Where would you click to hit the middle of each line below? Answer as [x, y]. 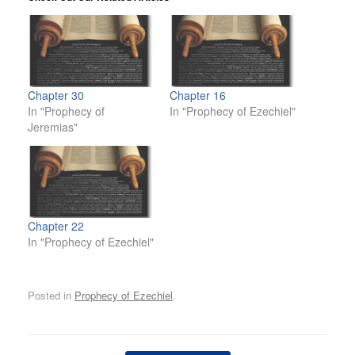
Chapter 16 [198, 95]
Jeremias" [53, 127]
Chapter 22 [56, 226]
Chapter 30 [56, 95]
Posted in [51, 295]
